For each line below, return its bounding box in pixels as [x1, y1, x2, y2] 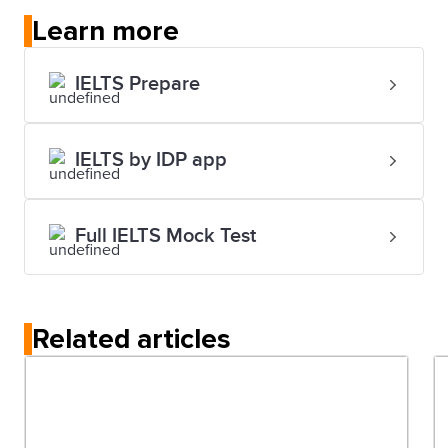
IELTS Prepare [75, 71, 200, 96]
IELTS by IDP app [75, 147, 227, 172]
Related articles [32, 321, 231, 356]
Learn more [32, 13, 179, 48]
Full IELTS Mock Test [75, 223, 256, 248]
